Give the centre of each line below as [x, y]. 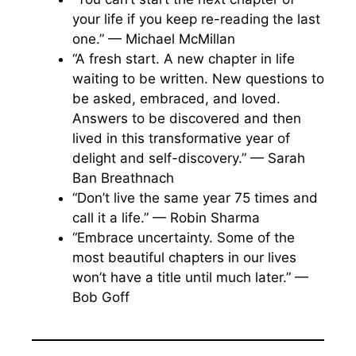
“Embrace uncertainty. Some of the [184, 237]
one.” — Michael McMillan [154, 39]
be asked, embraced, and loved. [176, 98]
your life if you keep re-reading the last [196, 19]
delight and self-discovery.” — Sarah [189, 158]
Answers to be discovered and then [187, 118]
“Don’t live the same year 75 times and [195, 197]
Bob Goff [101, 297]
